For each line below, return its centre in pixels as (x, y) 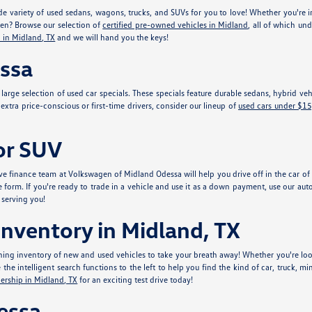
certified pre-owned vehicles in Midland (175, 25)
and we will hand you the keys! (112, 37)
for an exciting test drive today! (135, 280)
